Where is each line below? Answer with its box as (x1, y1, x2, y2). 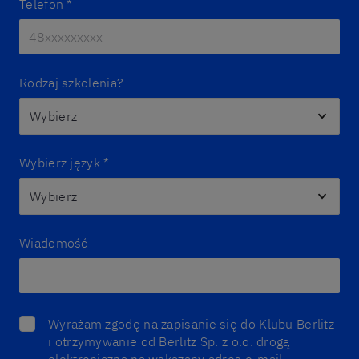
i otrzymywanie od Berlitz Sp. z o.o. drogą (48, 333, 290, 349)
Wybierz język (19, 155, 100, 171)
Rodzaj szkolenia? (19, 75, 124, 91)
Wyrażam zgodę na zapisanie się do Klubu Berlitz (48, 316, 335, 332)
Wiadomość (19, 235, 88, 251)
